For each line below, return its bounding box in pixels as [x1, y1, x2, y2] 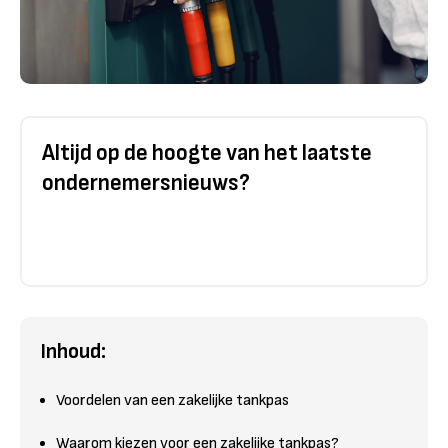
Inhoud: [40, 337, 106, 365]
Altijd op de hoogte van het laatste [42, 138, 372, 167]
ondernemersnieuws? [42, 168, 250, 197]
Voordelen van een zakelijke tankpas [56, 390, 289, 410]
